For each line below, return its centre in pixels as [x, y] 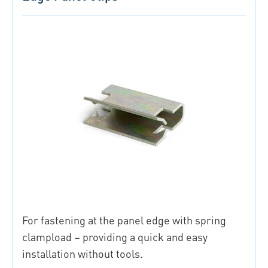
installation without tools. [83, 253]
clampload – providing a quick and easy [115, 236]
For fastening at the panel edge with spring [124, 220]
